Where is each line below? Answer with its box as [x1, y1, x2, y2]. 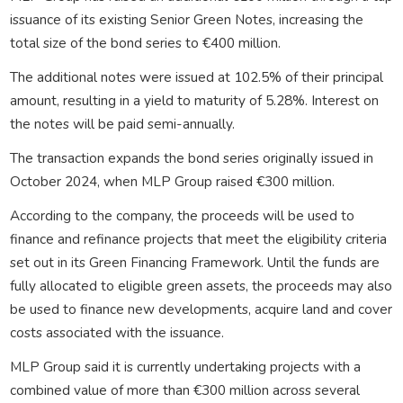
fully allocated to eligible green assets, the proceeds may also [9, 275, 392, 295]
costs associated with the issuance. [9, 322, 224, 342]
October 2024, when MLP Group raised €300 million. [9, 171, 335, 191]
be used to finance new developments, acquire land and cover [9, 299, 392, 318]
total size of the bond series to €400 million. [9, 32, 281, 52]
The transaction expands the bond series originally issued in [9, 148, 373, 167]
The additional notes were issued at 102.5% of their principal [9, 67, 383, 86]
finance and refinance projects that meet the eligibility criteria [9, 228, 387, 248]
